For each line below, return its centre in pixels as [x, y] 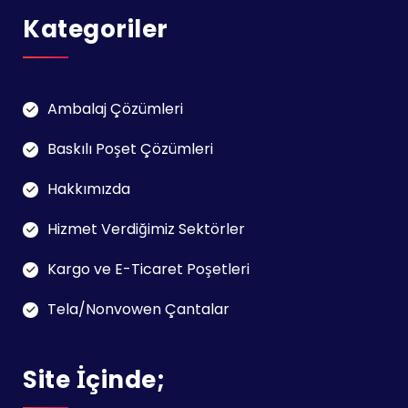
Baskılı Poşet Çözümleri [130, 149]
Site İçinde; [94, 380]
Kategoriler [96, 30]
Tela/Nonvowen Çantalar [138, 310]
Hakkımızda [89, 189]
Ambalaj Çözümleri [115, 109]
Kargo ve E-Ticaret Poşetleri [148, 270]
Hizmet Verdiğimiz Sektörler [146, 229]
